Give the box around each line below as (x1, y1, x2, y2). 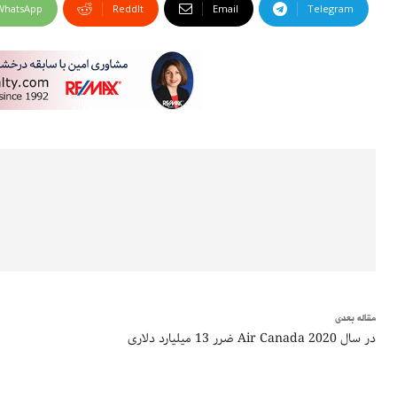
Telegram (307, 2, 354, 16)
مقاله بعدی (334, 310, 376, 329)
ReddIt (113, 2, 144, 16)
